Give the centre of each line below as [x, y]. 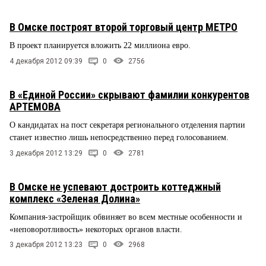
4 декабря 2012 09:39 [46, 61]
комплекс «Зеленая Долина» [75, 198]
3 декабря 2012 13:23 [46, 245]
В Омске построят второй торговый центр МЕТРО [123, 27]
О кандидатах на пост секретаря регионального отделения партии [127, 125]
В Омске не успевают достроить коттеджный [115, 186]
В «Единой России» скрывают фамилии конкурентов [129, 94]
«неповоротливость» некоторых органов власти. [96, 229]
